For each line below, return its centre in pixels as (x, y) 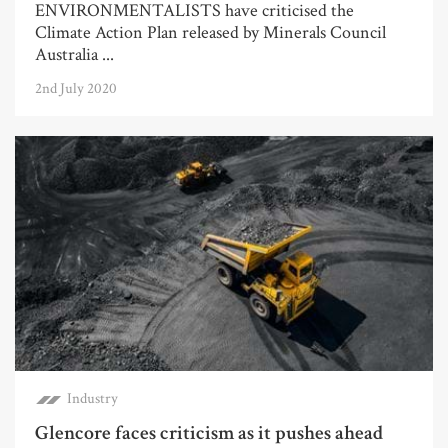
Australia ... (74, 55)
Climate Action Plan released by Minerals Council (210, 33)
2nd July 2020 (76, 89)
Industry (92, 399)
